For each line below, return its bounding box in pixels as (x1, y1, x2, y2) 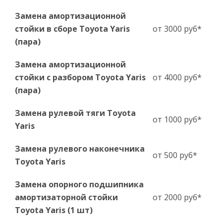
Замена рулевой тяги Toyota (15, 108, 136, 118)
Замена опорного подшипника (15, 179, 144, 190)
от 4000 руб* (153, 72, 202, 83)
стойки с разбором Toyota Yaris (15, 72, 146, 83)
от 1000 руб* (153, 114, 202, 125)
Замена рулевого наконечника (15, 143, 145, 154)
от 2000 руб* (153, 192, 202, 203)
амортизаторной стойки (15, 192, 118, 203)
